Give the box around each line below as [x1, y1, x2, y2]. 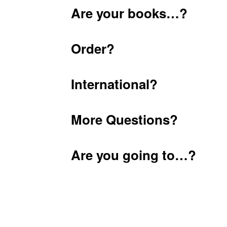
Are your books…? [71, 3, 188, 22]
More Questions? [71, 110, 178, 129]
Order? [71, 39, 115, 58]
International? [71, 74, 158, 93]
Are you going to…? [71, 145, 197, 165]
